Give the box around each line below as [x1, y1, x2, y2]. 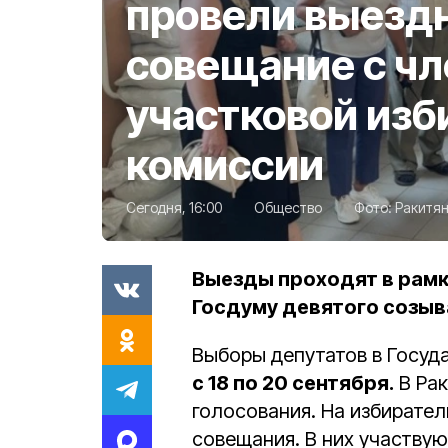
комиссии [126, 138, 324, 190]
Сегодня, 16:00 [126, 198, 222, 216]
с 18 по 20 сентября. [192, 370, 394, 395]
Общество [254, 198, 322, 216]
